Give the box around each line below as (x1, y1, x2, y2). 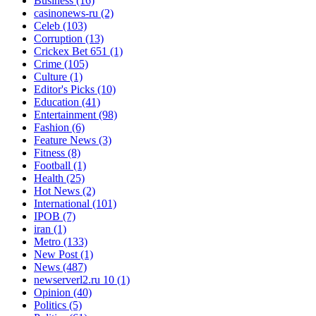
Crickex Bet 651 (34, 45, 110, 58)
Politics (34, 299, 69, 312)
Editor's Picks (34, 83, 97, 96)
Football (34, 159, 73, 172)
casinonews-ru (34, 7, 101, 20)
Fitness (34, 147, 68, 159)
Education (34, 96, 82, 109)
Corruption (34, 32, 85, 45)
